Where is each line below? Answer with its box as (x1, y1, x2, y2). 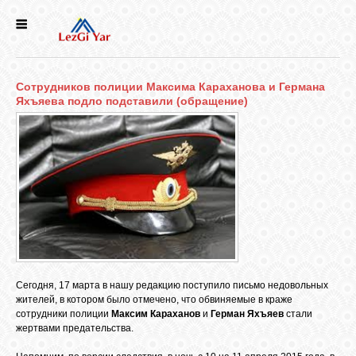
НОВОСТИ (8, 38, 48, 47)
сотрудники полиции (16, 308, 111, 320)
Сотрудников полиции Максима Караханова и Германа (16, 80, 325, 93)
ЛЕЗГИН (12, 253, 44, 261)
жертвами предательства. (16, 323, 136, 335)
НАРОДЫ (10, 303, 46, 311)
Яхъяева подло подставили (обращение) (16, 95, 248, 107)
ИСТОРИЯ (8, 138, 48, 147)
